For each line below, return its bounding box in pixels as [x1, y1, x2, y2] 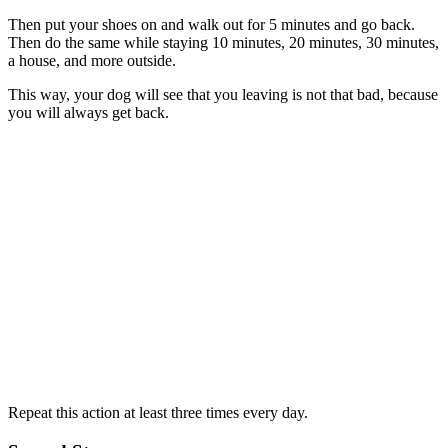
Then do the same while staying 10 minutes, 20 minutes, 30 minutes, [8, 33, 439, 51]
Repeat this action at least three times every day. [8, 403, 308, 421]
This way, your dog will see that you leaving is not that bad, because [8, 85, 438, 103]
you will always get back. [8, 103, 169, 121]
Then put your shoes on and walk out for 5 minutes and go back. [8, 15, 415, 33]
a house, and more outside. [8, 51, 176, 69]
